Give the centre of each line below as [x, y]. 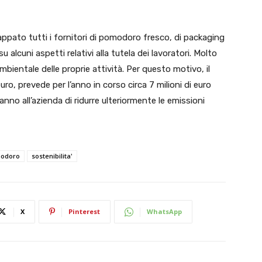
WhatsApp [164, 211]
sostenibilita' [52, 156]
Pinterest [84, 211]
